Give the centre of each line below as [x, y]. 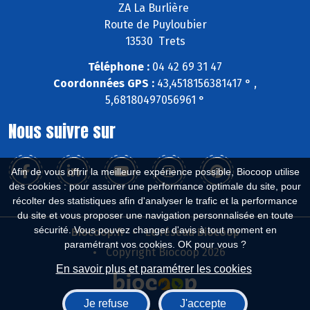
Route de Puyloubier [155, 24]
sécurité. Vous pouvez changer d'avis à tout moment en [155, 230]
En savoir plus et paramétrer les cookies [154, 269]
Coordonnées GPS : [104, 83]
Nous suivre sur [62, 131]
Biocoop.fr [98, 232]
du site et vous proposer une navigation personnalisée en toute [155, 215]
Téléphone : [119, 66]
